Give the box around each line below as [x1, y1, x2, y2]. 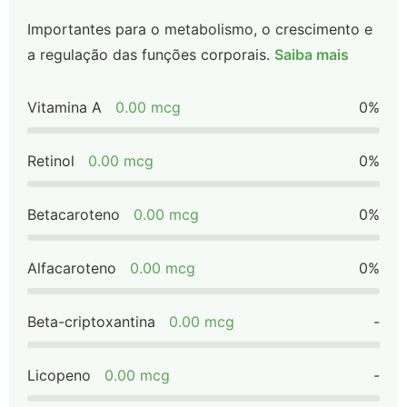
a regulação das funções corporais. [27, 45, 270, 64]
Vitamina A [27, 98, 102, 116]
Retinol [27, 152, 74, 170]
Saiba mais [274, 45, 349, 64]
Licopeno [27, 366, 91, 384]
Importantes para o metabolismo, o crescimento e [27, 20, 372, 38]
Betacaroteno [27, 205, 120, 223]
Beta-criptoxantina [27, 313, 155, 331]
